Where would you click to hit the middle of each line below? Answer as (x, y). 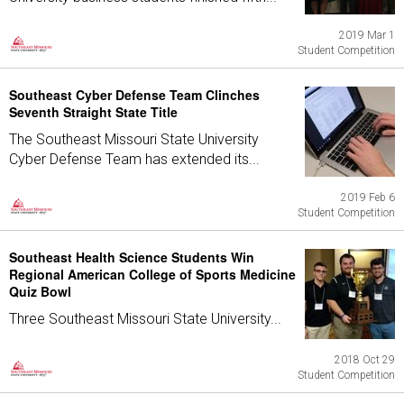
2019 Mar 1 (367, 35)
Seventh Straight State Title (93, 112)
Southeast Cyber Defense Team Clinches (134, 95)
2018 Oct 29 (365, 360)
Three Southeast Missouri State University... (145, 319)
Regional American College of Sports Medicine (152, 274)
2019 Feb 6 (368, 197)
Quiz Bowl (40, 291)
